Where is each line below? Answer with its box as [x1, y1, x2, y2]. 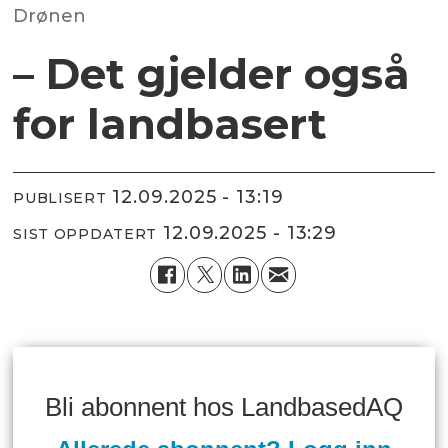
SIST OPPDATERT [13, 225, 158, 244]
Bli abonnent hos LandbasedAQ [45, 392, 403, 421]
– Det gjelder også [13, 47, 411, 100]
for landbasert [13, 97, 328, 150]
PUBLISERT [13, 189, 107, 208]
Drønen [13, 4, 87, 27]
